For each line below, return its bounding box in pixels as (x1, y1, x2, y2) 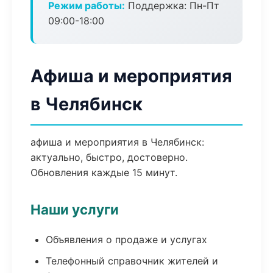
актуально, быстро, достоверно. (30, 151, 188, 163)
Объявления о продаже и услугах (46, 233, 207, 246)
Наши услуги (30, 201, 119, 218)
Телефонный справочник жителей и (46, 255, 218, 267)
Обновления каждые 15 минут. (30, 166, 177, 179)
